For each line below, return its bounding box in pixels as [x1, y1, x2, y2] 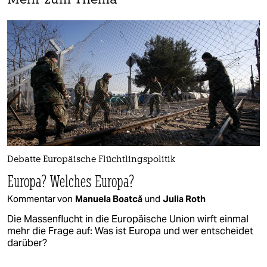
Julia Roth [163, 193, 206, 205]
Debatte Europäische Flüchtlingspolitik [7, 156, 175, 165]
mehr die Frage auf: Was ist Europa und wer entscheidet [7, 225, 253, 238]
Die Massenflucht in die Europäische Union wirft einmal [7, 213, 249, 226]
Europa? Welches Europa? [7, 170, 135, 192]
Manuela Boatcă [75, 193, 142, 205]
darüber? [7, 237, 47, 250]
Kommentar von [7, 193, 73, 205]
